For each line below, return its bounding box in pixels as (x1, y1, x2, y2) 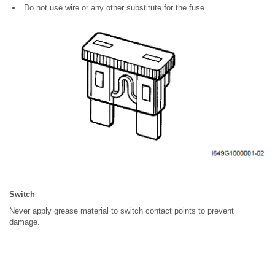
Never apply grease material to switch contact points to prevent (9, 206, 234, 216)
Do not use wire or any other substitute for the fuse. (21, 3, 207, 12)
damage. (9, 217, 40, 227)
